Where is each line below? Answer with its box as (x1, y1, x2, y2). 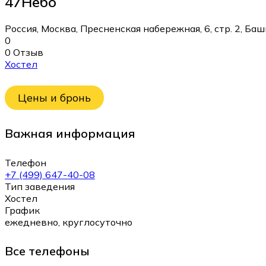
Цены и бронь (18, 91, 91, 105)
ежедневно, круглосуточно (5, 216, 132, 228)
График (5, 204, 40, 216)
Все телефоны (5, 243, 90, 259)
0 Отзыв (5, 46, 43, 58)
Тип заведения (5, 180, 75, 192)
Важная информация (5, 126, 135, 141)
